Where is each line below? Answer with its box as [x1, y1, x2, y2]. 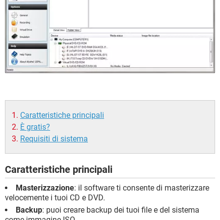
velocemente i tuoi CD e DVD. [5, 192, 105, 202]
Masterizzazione [16, 183, 74, 192]
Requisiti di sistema [20, 134, 88, 143]
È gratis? [20, 122, 50, 132]
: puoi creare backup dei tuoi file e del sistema [42, 205, 199, 215]
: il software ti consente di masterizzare [74, 183, 209, 192]
